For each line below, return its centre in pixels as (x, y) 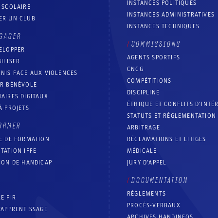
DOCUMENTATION (160, 181)
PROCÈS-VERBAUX (154, 206)
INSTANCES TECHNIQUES (163, 27)
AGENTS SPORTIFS (154, 58)
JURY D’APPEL (147, 163)
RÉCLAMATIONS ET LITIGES (167, 139)
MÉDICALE (142, 151)
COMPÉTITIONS (149, 81)
